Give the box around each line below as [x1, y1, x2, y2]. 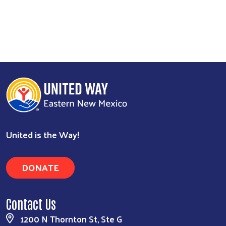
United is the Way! [6, 126, 79, 143]
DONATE [22, 158, 59, 176]
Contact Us [6, 195, 56, 211]
